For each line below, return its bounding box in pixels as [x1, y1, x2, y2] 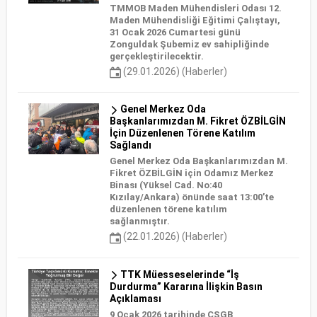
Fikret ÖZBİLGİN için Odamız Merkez [110, 168, 274, 179]
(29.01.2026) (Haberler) [121, 66, 227, 77]
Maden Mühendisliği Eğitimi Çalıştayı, [110, 15, 280, 25]
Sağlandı [110, 139, 151, 151]
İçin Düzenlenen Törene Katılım [110, 127, 255, 139]
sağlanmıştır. [110, 216, 170, 227]
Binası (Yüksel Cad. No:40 [110, 180, 222, 191]
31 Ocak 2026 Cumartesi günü [110, 27, 241, 38]
